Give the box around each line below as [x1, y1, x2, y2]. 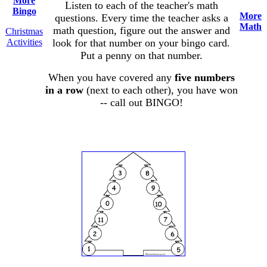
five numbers [174, 72, 235, 83]
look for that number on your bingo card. [52, 37, 230, 49]
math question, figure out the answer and [52, 24, 230, 36]
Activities [6, 37, 42, 47]
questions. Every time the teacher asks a [54, 12, 228, 24]
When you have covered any [48, 72, 175, 83]
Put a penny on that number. [80, 49, 203, 61]
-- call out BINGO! [100, 97, 183, 108]
